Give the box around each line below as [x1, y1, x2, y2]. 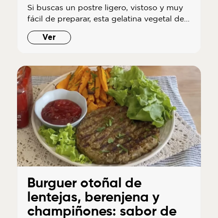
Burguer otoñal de [27, 177, 142, 191]
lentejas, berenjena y [27, 191, 160, 205]
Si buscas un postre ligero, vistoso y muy [27, 3, 183, 12]
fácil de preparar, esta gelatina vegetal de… [27, 14, 190, 23]
